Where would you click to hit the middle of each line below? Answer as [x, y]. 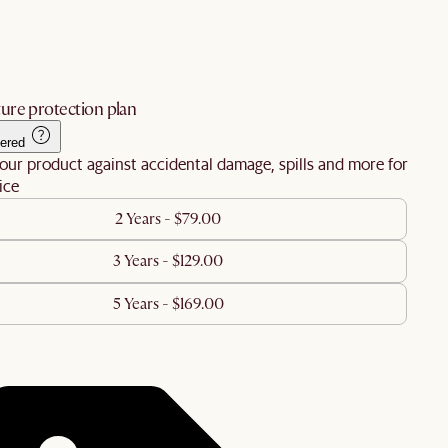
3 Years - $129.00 [168, 261]
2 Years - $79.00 [168, 218]
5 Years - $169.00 [168, 304]
